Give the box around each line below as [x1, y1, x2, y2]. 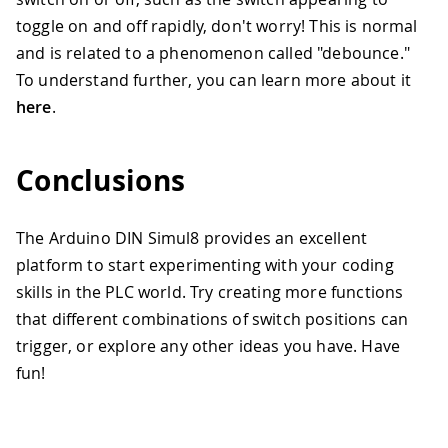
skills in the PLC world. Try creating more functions [16, 281, 404, 304]
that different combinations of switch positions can [16, 308, 409, 331]
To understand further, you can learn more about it [16, 68, 412, 91]
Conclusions [16, 161, 186, 201]
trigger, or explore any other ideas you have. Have [16, 335, 401, 358]
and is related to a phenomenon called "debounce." [16, 41, 410, 64]
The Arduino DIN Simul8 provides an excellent [16, 227, 368, 250]
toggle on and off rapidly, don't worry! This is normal [16, 14, 418, 37]
